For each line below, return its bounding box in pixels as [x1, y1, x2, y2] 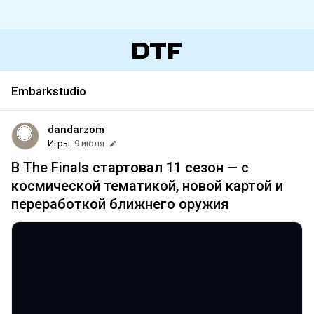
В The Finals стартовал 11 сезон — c [11, 159, 249, 176]
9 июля [74, 138, 104, 149]
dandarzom [48, 123, 104, 136]
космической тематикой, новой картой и [11, 177, 283, 194]
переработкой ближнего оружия [11, 196, 228, 212]
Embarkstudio [11, 84, 86, 98]
